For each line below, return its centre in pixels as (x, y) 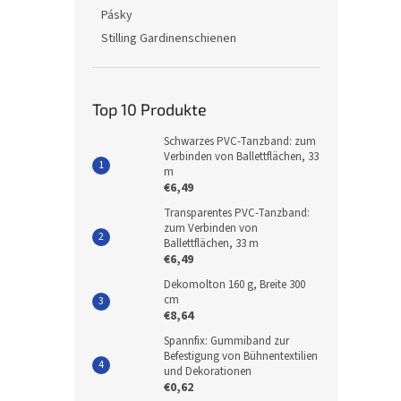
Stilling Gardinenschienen (169, 38)
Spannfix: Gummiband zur (226, 341)
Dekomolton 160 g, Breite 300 (235, 285)
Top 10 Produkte (149, 109)
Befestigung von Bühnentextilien (241, 356)
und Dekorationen (208, 371)
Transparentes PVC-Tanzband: (237, 213)
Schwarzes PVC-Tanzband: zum (240, 141)
